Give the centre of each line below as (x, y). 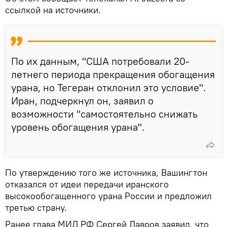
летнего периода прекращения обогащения (113, 74)
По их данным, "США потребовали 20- (100, 61)
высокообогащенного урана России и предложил (108, 196)
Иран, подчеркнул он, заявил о (82, 100)
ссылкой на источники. (53, 10)
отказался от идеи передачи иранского (87, 184)
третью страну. (36, 207)
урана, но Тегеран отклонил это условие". (108, 87)
